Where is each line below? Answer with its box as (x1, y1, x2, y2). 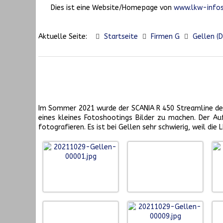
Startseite (104, 32, 138, 41)
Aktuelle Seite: (38, 32, 91, 41)
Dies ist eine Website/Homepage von (51, 3, 174, 12)
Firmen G (151, 32, 180, 41)
